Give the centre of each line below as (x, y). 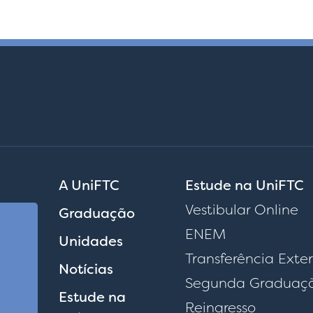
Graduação (97, 213)
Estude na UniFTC (245, 185)
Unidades (91, 241)
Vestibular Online (242, 210)
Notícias (86, 269)
